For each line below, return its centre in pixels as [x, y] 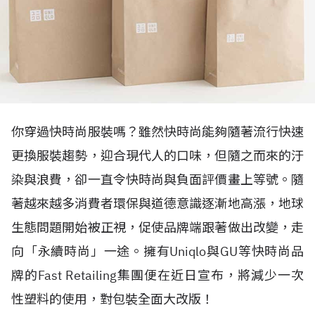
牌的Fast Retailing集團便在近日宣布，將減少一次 [157, 275]
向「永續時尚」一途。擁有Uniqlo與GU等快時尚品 [157, 251]
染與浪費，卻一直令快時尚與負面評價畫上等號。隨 [157, 180]
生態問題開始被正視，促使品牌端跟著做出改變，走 [157, 227]
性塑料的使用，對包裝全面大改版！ [112, 299]
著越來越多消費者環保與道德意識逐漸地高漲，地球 [157, 204]
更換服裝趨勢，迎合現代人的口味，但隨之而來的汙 [157, 156]
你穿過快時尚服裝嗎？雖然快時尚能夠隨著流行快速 [157, 132]
